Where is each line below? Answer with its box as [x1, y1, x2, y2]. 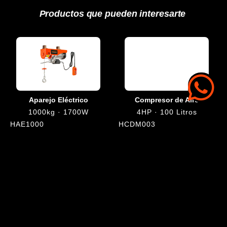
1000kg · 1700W [28, 108, 89, 117]
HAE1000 [10, 120, 44, 129]
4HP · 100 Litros [136, 108, 197, 117]
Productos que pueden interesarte [39, 9, 186, 19]
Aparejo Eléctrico [28, 96, 88, 104]
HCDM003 [118, 120, 156, 129]
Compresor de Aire [135, 96, 199, 104]
